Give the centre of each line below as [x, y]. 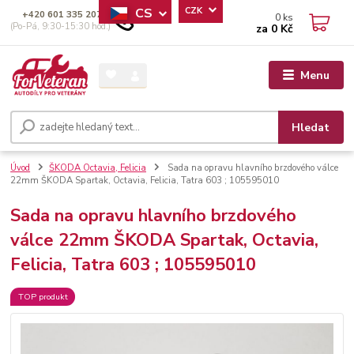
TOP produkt [43, 296]
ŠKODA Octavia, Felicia [98, 168]
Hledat [311, 127]
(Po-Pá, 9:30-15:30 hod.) [61, 26]
